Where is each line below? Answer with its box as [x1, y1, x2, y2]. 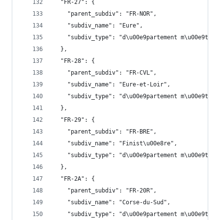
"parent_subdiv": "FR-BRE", [54, 128, 157, 135]
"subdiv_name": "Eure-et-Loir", [54, 81, 170, 88]
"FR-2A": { [54, 175, 95, 182]
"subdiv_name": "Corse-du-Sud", [54, 199, 170, 206]
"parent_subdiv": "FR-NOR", [54, 10, 157, 17]
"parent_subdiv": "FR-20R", [54, 187, 157, 194]
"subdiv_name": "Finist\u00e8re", [54, 140, 177, 147]
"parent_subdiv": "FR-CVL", [54, 69, 157, 76]
